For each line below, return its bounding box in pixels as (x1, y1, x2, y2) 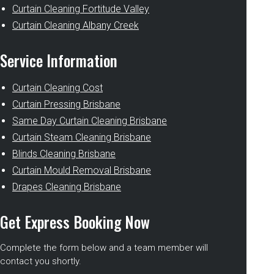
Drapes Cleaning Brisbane (12, 181, 121, 193)
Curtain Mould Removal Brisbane (12, 165, 151, 176)
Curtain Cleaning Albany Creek (12, 20, 139, 31)
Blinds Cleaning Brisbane (12, 148, 116, 160)
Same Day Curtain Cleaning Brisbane (12, 115, 167, 127)
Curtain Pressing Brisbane (12, 98, 120, 110)
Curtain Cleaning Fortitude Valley (12, 3, 149, 15)
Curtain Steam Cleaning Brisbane (12, 131, 151, 143)
